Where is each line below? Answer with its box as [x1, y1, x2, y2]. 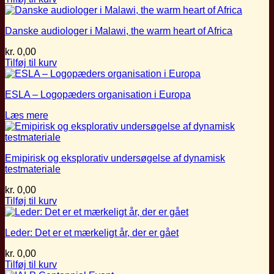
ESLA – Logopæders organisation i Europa [5, 89, 191, 100]
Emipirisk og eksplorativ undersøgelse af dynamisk [5, 152, 225, 163]
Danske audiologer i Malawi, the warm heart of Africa [5, 25, 232, 36]
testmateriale [5, 163, 61, 174]
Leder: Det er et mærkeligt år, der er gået [5, 227, 179, 238]
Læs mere [5, 109, 48, 120]
